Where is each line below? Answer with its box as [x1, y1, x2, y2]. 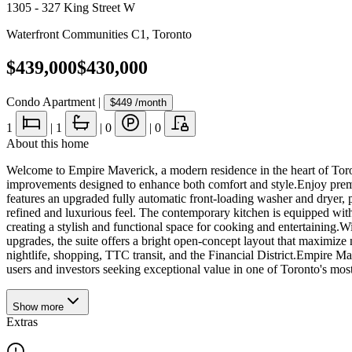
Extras [6, 314, 38, 328]
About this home [6, 136, 89, 150]
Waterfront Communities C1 [6, 27, 146, 41]
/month [132, 96, 167, 108]
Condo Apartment [6, 94, 95, 108]
